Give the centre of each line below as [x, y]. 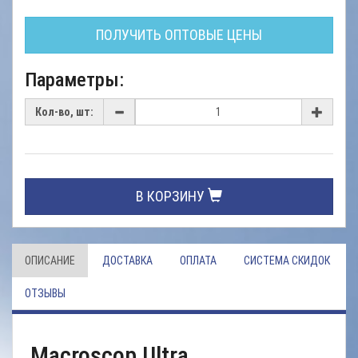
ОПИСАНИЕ [50, 261]
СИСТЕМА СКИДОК [287, 261]
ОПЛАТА [198, 261]
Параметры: [74, 80]
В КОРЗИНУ [172, 196]
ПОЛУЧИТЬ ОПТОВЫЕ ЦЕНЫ [179, 35]
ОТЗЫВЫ [45, 293]
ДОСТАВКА [127, 261]
